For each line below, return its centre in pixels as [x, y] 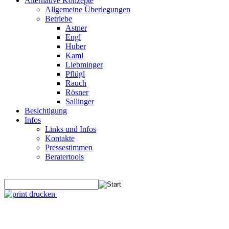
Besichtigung [46, 111]
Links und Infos [71, 129]
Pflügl [75, 74]
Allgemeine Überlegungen [88, 9]
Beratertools [64, 157]
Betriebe [59, 19]
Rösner [77, 92]
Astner [76, 28]
